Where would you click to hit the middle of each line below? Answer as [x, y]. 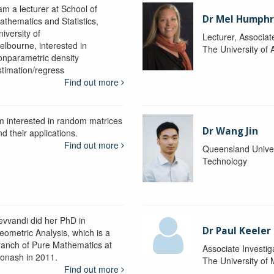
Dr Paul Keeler [237, 231]
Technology [225, 161]
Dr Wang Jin [231, 131]
